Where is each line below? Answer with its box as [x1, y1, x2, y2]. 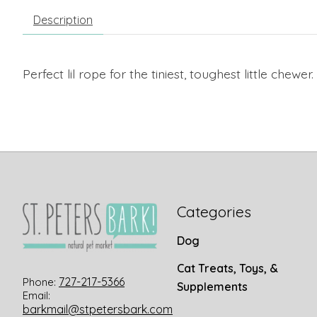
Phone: [23, 275, 59, 289]
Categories [176, 202, 251, 221]
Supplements [176, 279, 248, 294]
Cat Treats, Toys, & [176, 260, 278, 275]
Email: [23, 288, 50, 302]
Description [33, 13, 93, 27]
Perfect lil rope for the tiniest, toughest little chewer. [23, 66, 313, 81]
